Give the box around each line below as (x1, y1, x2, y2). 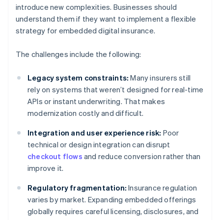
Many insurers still (129, 73, 191, 83)
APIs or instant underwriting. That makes (27, 96, 165, 107)
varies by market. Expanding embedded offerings (27, 194, 196, 205)
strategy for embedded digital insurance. (16, 26, 155, 36)
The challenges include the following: (16, 49, 141, 59)
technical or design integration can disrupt (27, 139, 170, 150)
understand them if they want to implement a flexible (16, 14, 196, 24)
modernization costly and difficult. (27, 108, 143, 118)
